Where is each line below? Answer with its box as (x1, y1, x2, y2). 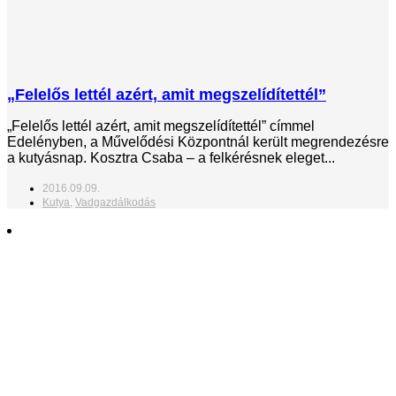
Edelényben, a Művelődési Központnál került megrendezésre (7, 133, 389, 149)
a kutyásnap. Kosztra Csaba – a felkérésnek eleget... (7, 149, 335, 165)
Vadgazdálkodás (75, 195, 156, 209)
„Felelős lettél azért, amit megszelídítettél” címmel (7, 118, 315, 133)
